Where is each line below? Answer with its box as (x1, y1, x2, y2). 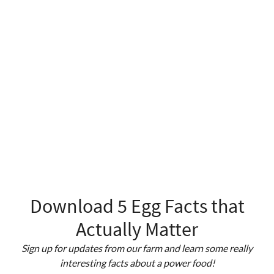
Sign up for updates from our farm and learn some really (21, 242, 253, 254)
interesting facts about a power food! (59, 257, 215, 269)
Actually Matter (76, 217, 198, 242)
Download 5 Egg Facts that (29, 194, 245, 219)
